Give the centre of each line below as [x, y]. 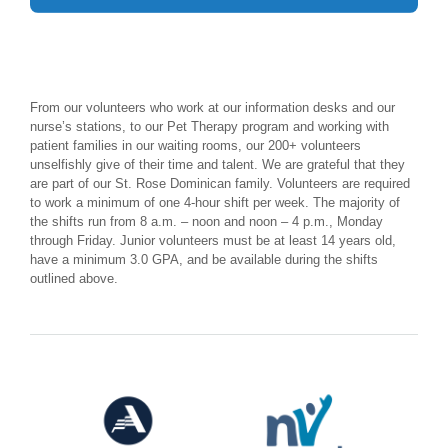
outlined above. [74, 278]
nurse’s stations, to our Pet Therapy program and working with [209, 126]
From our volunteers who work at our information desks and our [212, 107]
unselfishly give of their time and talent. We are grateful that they [217, 164]
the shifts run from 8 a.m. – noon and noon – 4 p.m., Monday [206, 221]
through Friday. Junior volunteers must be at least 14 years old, [213, 240]
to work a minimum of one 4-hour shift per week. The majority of [215, 202]
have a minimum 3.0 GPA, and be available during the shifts [204, 259]
